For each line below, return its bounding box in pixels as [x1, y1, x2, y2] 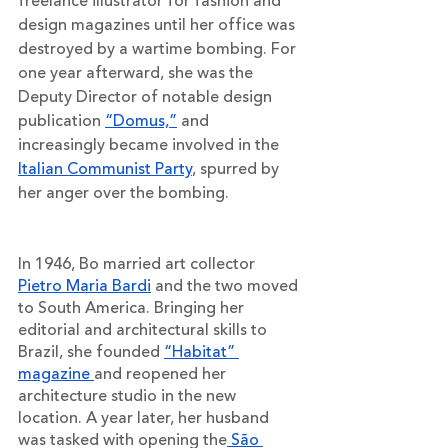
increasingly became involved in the [18, 132, 283, 157]
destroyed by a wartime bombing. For [18, 36, 300, 61]
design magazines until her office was [18, 12, 299, 37]
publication [18, 108, 105, 133]
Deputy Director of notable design [18, 84, 276, 109]
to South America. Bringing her [18, 295, 248, 320]
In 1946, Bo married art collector [18, 251, 259, 276]
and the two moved [151, 273, 302, 298]
